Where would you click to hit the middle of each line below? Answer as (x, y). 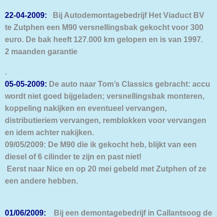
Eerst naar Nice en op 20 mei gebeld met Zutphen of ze (106, 168)
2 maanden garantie (41, 52)
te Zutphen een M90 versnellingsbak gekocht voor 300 (104, 27)
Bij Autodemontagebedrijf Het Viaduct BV (126, 15)
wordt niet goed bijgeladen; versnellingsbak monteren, (105, 96)
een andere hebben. (41, 180)
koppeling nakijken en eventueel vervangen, (86, 108)
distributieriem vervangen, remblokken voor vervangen (106, 120)
